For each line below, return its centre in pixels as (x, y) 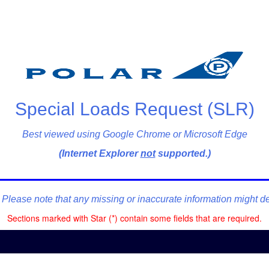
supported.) (183, 153)
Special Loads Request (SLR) (134, 109)
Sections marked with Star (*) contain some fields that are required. (134, 218)
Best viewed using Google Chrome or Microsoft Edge (134, 134)
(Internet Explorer (99, 153)
